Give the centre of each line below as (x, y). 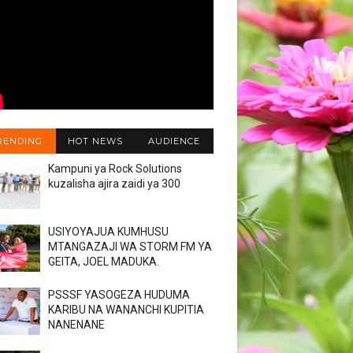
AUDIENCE (174, 141)
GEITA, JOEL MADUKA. (104, 262)
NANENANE (76, 325)
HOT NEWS (95, 141)
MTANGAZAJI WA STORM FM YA (130, 247)
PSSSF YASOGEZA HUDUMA (119, 295)
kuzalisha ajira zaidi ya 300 (114, 184)
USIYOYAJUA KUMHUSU (108, 232)
